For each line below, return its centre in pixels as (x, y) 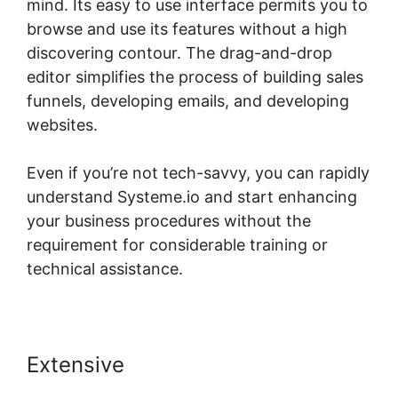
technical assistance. (105, 269)
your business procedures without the (169, 221)
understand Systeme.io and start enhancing (192, 197)
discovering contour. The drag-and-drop (179, 53)
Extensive (76, 365)
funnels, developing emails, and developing (188, 101)
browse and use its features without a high (187, 29)
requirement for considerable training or (177, 245)
